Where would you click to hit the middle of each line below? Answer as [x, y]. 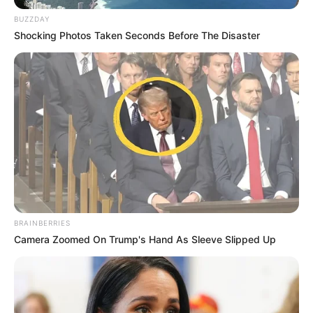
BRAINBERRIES [42, 223]
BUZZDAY [32, 19]
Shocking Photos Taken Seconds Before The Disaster [137, 36]
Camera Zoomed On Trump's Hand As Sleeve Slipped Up [145, 239]
